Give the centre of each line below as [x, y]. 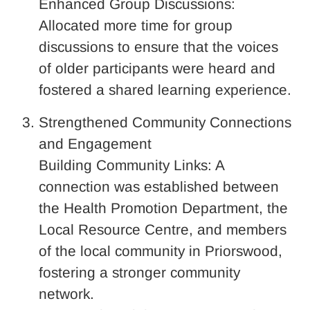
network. [66, 293]
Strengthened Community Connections [165, 122]
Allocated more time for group [136, 25]
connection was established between [159, 186]
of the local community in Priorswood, [161, 250]
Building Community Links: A [131, 165]
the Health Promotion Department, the [163, 208]
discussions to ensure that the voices [158, 46]
